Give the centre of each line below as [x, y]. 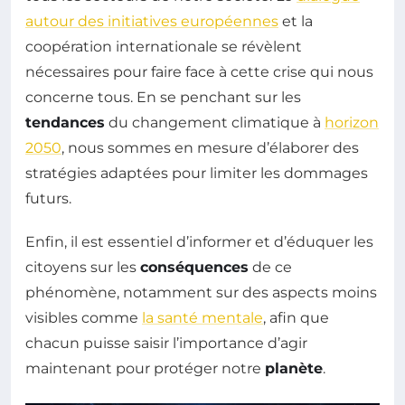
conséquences [194, 267]
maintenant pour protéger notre [145, 368]
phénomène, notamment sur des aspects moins [201, 292]
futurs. [48, 198]
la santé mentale [202, 317]
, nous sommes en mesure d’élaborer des [210, 147]
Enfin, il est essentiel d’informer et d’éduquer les [199, 241]
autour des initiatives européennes [152, 21]
